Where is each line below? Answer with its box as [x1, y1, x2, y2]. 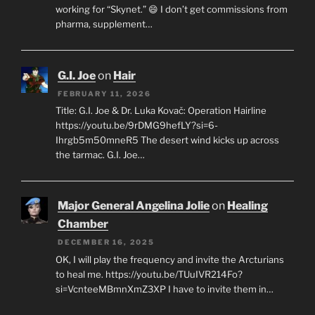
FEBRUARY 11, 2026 [58, 89, 151, 98]
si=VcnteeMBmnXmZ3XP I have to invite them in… [55, 283, 274, 295]
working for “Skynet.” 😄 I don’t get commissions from [55, 4, 288, 15]
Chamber [58, 217, 108, 231]
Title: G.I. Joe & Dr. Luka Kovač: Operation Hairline [55, 105, 266, 117]
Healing [227, 199, 268, 213]
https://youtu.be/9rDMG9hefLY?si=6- [55, 120, 218, 131]
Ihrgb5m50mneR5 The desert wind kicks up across [55, 134, 279, 146]
